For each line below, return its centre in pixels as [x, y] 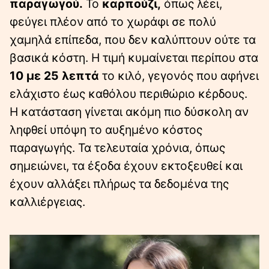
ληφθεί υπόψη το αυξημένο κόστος [106, 129]
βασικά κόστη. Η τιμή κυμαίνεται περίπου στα [134, 57]
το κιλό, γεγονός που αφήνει [179, 75]
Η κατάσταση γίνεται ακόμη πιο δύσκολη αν [129, 111]
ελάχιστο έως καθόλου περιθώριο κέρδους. [128, 93]
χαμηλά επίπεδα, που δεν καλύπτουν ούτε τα [133, 39]
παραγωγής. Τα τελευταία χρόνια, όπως [117, 147]
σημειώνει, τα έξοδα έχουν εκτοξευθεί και [126, 165]
